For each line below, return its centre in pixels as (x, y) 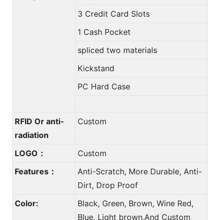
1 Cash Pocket (104, 32)
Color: (27, 203)
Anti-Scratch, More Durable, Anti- (140, 171)
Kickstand (96, 68)
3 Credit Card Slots (114, 14)
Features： (36, 171)
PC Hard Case (104, 86)
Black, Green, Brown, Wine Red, (136, 203)
